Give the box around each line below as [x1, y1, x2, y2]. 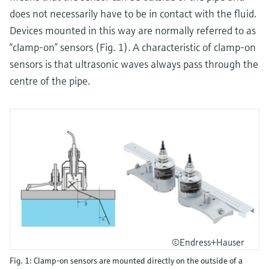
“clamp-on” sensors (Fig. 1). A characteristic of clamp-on [10, 40, 256, 54]
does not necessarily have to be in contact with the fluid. [10, 7, 256, 20]
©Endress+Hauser [172, 235, 244, 248]
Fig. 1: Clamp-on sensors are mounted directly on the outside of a [10, 255, 243, 266]
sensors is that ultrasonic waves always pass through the [10, 57, 258, 71]
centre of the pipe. [10, 74, 90, 88]
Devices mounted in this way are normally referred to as [10, 23, 256, 37]
